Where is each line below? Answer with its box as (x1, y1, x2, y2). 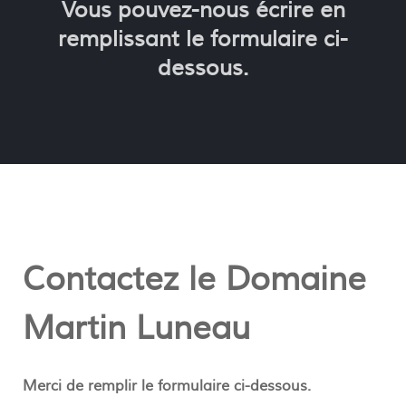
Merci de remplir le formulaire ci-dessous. (23, 376, 311, 395)
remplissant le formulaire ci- (58, 24, 348, 53)
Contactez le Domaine (23, 258, 366, 301)
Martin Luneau (23, 307, 250, 350)
